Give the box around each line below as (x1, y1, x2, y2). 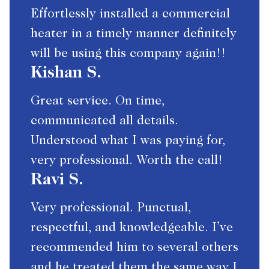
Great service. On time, (31, 95, 165, 109)
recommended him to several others (31, 242, 238, 255)
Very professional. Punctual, (31, 202, 191, 216)
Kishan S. (31, 65, 101, 83)
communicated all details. (31, 115, 178, 128)
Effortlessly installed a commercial (31, 8, 230, 22)
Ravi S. (31, 172, 83, 190)
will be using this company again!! (31, 48, 226, 61)
